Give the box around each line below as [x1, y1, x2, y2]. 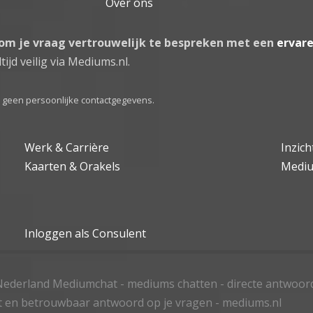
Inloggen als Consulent [24, 225, 147, 241]
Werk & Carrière [24, 139, 110, 155]
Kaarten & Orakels [24, 158, 121, 174]
